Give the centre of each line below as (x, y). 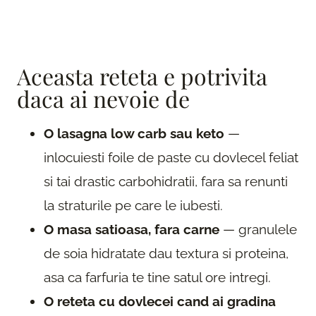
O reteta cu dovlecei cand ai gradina (160, 301)
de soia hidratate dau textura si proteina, (166, 253)
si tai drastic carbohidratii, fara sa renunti (166, 181)
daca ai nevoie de (103, 98)
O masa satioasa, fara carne (132, 229)
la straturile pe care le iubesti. (133, 205)
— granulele (258, 229)
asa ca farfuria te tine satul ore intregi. (157, 277)
